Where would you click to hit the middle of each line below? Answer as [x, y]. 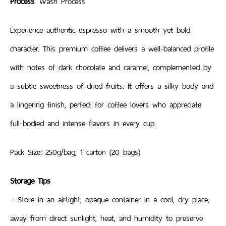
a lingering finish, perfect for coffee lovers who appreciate [106, 104]
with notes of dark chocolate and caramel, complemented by [111, 67]
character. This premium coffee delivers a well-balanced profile [112, 48]
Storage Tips [30, 181]
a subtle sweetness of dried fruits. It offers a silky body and [112, 86]
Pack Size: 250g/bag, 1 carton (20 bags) [75, 152]
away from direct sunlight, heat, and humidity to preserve [106, 218]
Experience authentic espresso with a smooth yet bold [100, 30]
